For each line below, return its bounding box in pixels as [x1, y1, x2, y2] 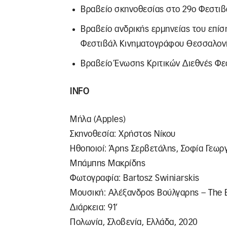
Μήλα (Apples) [70, 115, 126, 124]
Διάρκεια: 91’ [70, 203, 118, 212]
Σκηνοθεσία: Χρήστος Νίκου [70, 130, 176, 138]
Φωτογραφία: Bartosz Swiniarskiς [70, 174, 200, 182]
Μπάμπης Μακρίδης [70, 159, 145, 168]
